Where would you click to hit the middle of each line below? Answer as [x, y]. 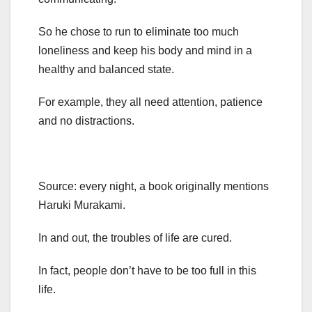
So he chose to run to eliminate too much [139, 32]
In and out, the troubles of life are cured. [135, 238]
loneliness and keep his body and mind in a [145, 51]
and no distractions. [86, 121]
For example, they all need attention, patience [150, 102]
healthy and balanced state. [106, 70]
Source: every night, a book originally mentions [154, 187]
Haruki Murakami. [82, 205]
